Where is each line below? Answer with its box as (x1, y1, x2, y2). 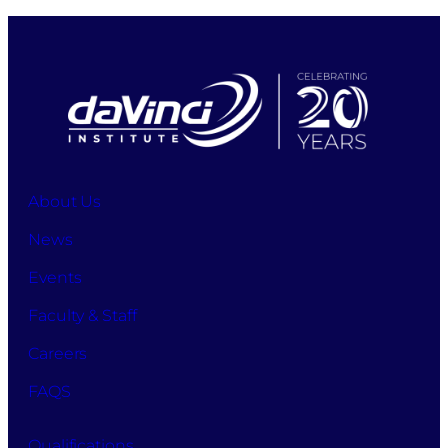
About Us (28, 191, 102, 211)
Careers (28, 343, 88, 363)
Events (28, 267, 82, 287)
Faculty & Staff (28, 305, 137, 325)
